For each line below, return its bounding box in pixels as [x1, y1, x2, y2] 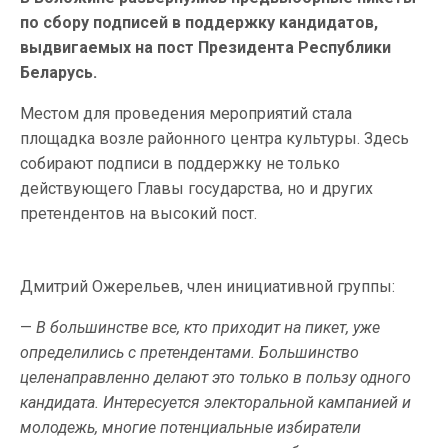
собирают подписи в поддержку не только [20, 154, 340, 173]
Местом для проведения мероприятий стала [20, 104, 352, 123]
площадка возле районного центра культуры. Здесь [20, 129, 409, 148]
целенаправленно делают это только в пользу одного [20, 368, 411, 387]
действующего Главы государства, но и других [20, 179, 373, 198]
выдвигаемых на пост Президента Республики [20, 38, 391, 57]
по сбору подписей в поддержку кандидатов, [20, 13, 378, 32]
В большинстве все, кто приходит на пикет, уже [36, 318, 380, 337]
